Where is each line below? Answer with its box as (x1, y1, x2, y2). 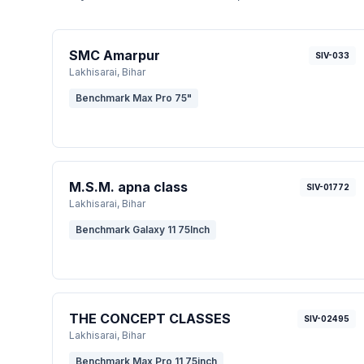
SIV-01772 (305, 182, 349, 192)
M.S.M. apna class (69, 179, 188, 195)
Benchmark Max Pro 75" (76, 92, 192, 104)
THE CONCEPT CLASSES (69, 310, 231, 327)
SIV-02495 (303, 314, 349, 323)
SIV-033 (314, 50, 349, 60)
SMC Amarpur (69, 47, 160, 63)
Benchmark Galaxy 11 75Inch (76, 223, 210, 236)
